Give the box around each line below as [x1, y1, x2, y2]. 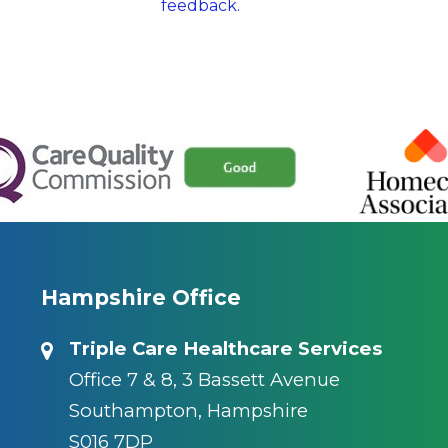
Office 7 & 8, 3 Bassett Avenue [68, 368, 340, 392]
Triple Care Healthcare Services [68, 337, 382, 361]
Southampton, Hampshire [68, 399, 308, 423]
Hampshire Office [40, 285, 241, 311]
